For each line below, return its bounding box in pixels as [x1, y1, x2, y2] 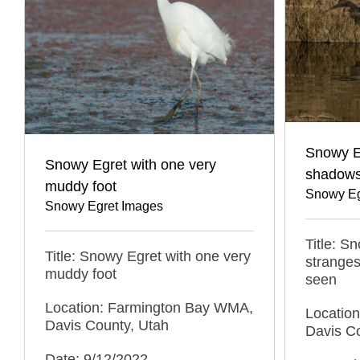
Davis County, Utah [45, 317, 169, 333]
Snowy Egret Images [45, 198, 163, 213]
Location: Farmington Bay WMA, [45, 299, 253, 316]
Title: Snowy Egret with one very [45, 247, 251, 264]
